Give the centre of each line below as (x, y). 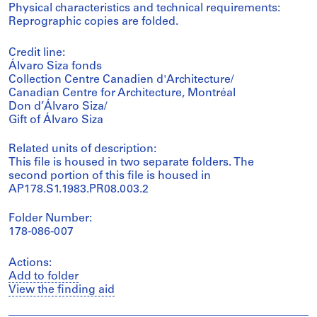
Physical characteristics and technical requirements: (144, 8)
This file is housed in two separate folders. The (131, 163)
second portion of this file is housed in (110, 176)
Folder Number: (50, 219)
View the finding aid (62, 290)
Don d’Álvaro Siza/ (58, 107)
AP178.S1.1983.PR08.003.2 (79, 190)
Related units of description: (82, 149)
